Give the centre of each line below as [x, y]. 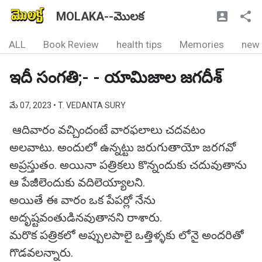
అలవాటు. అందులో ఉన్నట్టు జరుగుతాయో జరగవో [123, 147]
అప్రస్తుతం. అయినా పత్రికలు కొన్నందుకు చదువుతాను [128, 165]
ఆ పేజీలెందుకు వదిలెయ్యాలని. [77, 182]
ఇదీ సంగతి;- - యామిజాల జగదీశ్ [116, 77]
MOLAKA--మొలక [100, 16]
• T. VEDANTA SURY [89, 105]
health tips [139, 44]
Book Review [71, 44]
